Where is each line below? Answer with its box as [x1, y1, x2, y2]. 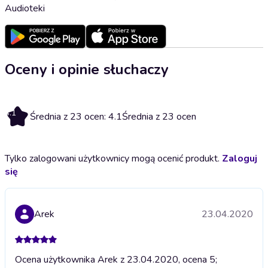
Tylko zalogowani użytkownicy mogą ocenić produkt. [5, 151, 222, 165]
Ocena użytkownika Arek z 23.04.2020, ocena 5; [15, 252, 217, 266]
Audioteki [5, 1, 45, 15]
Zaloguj [222, 151, 257, 165]
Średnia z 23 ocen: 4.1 [30, 109, 122, 123]
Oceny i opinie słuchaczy [5, 59, 169, 79]
